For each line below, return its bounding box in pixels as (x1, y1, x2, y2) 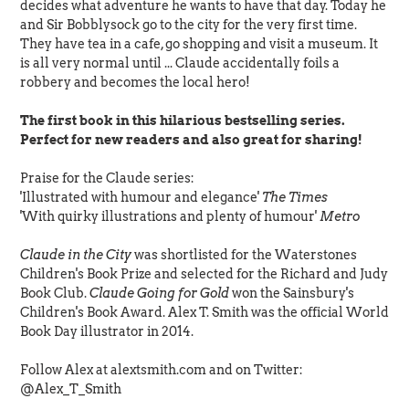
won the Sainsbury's (232, 286, 354, 301)
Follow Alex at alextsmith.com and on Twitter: (20, 362, 303, 378)
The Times (262, 190, 328, 205)
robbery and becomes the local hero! (20, 75, 250, 90)
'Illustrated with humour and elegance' (20, 190, 262, 205)
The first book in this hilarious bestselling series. (20, 113, 345, 129)
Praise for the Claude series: (20, 171, 194, 186)
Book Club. (20, 286, 89, 301)
